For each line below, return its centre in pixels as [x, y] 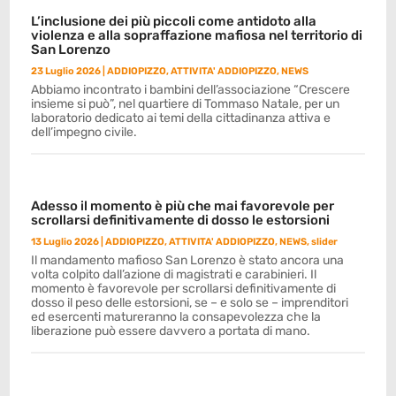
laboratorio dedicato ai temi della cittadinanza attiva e [181, 118]
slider [325, 242]
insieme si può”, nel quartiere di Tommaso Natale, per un [186, 104]
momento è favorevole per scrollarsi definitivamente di [184, 289]
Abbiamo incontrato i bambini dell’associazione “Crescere [191, 90]
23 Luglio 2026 [66, 71]
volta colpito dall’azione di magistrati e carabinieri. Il [174, 274]
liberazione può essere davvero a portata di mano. [171, 331]
